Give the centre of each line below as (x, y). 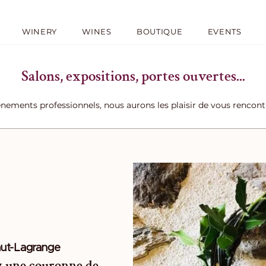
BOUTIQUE (160, 31)
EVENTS (224, 31)
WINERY (39, 31)
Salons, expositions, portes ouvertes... (133, 76)
